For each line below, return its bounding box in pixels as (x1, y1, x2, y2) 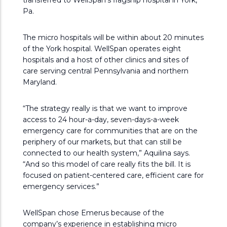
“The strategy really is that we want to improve (23, 104, 187, 113)
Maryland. (23, 78, 57, 87)
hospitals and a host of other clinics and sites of (23, 55, 188, 64)
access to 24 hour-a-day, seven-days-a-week (23, 115, 179, 124)
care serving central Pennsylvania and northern (23, 66, 188, 75)
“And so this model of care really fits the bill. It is (23, 160, 191, 169)
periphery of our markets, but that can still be (23, 137, 182, 146)
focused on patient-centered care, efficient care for (23, 171, 204, 180)
